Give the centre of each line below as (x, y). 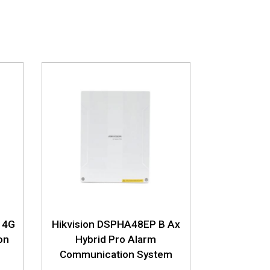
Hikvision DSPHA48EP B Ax (116, 224)
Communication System (116, 254)
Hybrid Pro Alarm (116, 239)
